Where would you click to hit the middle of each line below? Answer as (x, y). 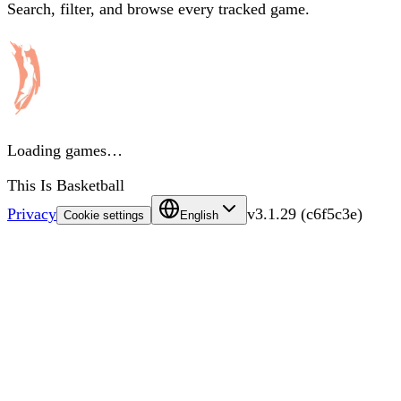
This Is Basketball (66, 186)
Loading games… (65, 151)
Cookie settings (104, 216)
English (199, 216)
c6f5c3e (332, 214)
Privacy (32, 214)
